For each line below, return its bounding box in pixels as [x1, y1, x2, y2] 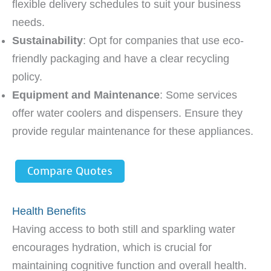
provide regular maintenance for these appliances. [12, 125, 253, 137]
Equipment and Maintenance [12, 88, 160, 101]
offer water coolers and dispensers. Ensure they [12, 106, 243, 119]
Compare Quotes [27, 163, 113, 178]
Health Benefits [12, 204, 86, 217]
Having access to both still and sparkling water [12, 223, 235, 235]
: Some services [160, 88, 237, 101]
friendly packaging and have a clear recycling [12, 52, 229, 65]
